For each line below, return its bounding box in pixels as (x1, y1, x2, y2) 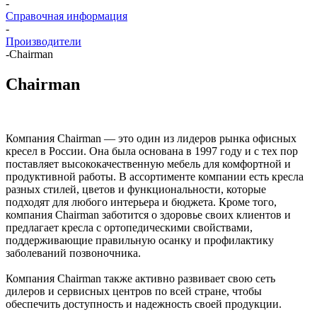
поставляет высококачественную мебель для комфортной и (6, 157, 291, 170)
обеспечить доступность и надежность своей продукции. (6, 297, 282, 310)
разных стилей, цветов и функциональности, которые (6, 183, 266, 195)
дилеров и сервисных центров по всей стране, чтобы (6, 284, 262, 297)
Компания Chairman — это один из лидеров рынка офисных (6, 132, 296, 144)
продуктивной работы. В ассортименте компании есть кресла (6, 170, 304, 183)
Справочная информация (6, 10, 127, 22)
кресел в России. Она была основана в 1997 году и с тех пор (6, 144, 298, 157)
